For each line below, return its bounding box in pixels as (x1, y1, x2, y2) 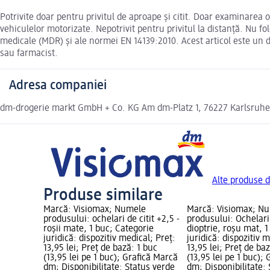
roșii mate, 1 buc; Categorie (43, 224, 154, 234)
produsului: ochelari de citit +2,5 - (43, 215, 180, 225)
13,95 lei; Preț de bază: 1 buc (43, 243, 157, 254)
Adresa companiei (9, 79, 107, 93)
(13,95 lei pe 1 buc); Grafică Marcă (43, 253, 178, 263)
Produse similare (43, 187, 163, 204)
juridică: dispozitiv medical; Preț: (43, 234, 175, 244)
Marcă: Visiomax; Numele (43, 205, 146, 215)
